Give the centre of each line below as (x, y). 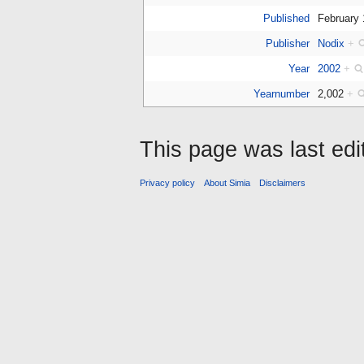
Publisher (287, 43)
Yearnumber (281, 93)
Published (286, 18)
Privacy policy (167, 183)
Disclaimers (283, 183)
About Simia (227, 183)
